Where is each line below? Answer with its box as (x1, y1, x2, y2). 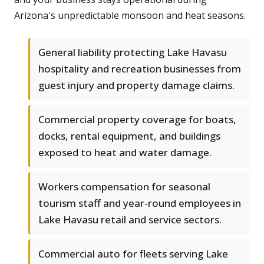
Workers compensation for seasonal (38, 180, 210, 194)
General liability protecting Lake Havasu (38, 45, 227, 60)
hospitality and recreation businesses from (38, 62, 241, 76)
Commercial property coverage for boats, (38, 113, 236, 127)
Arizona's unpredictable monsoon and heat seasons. (14, 9, 246, 22)
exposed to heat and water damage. (38, 146, 212, 160)
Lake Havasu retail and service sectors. (38, 213, 222, 227)
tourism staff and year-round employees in (38, 196, 241, 210)
